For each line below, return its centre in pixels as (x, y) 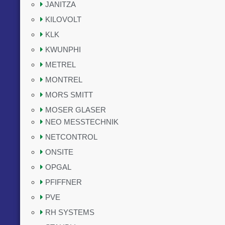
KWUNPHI (63, 49)
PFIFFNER (64, 182)
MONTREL (64, 80)
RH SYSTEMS (70, 212)
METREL (61, 65)
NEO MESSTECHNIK (82, 122)
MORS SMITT (69, 95)
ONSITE (59, 152)
